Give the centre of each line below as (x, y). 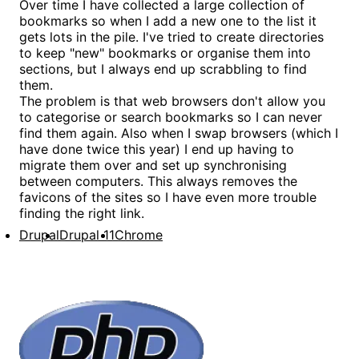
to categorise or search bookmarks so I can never (171, 117)
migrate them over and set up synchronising (153, 165)
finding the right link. (82, 213)
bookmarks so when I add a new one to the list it (168, 20)
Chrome (139, 234)
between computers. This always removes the (158, 181)
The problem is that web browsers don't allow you (172, 101)
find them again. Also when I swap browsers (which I (179, 133)
